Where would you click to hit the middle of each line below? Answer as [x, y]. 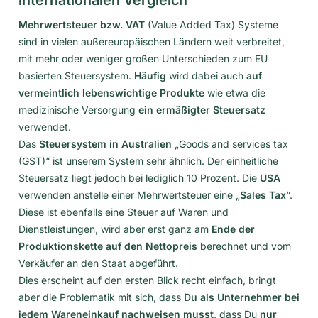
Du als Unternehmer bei [242, 297]
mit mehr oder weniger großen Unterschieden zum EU [143, 58]
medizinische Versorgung [78, 109]
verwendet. [45, 126]
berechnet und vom [244, 246]
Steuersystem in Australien [105, 143]
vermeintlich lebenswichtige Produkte [111, 92]
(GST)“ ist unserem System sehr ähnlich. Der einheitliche [148, 160]
